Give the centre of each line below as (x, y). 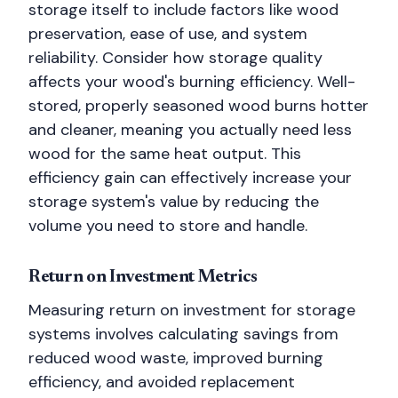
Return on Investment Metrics (143, 277)
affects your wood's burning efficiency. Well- (192, 82)
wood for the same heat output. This (165, 154)
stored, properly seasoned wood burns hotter (199, 106)
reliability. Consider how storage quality (175, 58)
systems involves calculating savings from (183, 334)
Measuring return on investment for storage (192, 310)
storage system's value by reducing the (174, 202)
